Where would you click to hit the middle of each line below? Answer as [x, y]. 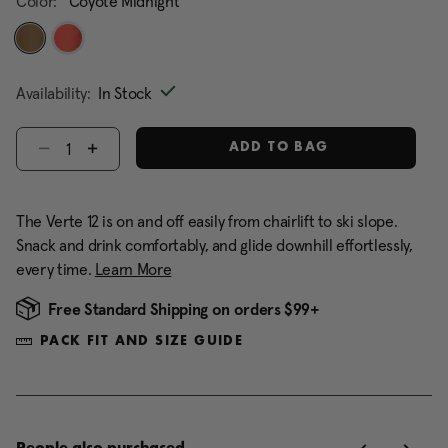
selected [64, 69]
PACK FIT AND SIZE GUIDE [142, 341]
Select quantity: [63, 137]
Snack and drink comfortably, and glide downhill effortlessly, [214, 245]
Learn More [133, 269]
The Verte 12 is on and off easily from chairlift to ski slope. [207, 221]
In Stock [125, 93]
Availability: [53, 93]
